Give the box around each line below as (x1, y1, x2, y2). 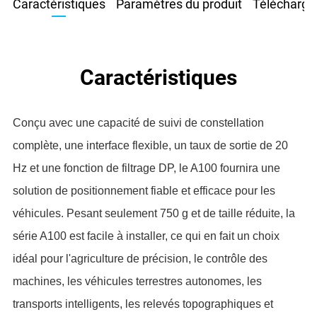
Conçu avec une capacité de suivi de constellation (12, 117, 264, 129)
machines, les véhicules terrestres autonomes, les (12, 275, 262, 288)
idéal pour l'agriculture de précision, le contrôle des (12, 253, 267, 265)
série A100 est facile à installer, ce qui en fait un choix (12, 230, 279, 243)
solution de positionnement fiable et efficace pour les (12, 185, 275, 197)
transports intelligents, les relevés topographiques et (12, 298, 273, 311)
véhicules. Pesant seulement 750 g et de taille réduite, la (12, 207, 295, 220)
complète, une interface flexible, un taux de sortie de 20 (12, 139, 288, 152)
